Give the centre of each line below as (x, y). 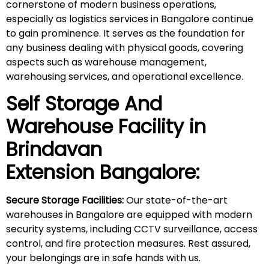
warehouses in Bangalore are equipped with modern (129, 215)
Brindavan (54, 150)
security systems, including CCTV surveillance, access (132, 229)
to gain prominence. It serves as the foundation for (125, 34)
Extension (50, 172)
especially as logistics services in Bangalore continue (130, 19)
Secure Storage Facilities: (65, 201)
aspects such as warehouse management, (106, 62)
